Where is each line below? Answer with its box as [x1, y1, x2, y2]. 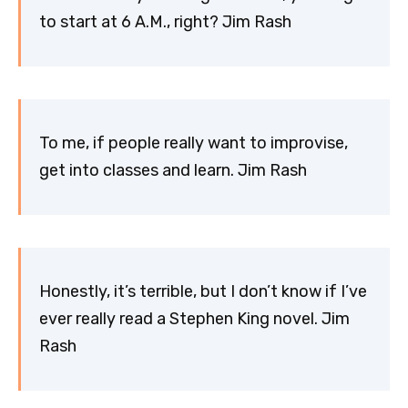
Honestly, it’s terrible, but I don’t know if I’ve [39, 281, 367, 302]
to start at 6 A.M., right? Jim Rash [39, 12, 291, 33]
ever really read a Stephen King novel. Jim [39, 309, 350, 330]
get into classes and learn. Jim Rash [39, 160, 307, 181]
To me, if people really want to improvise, [39, 133, 348, 154]
